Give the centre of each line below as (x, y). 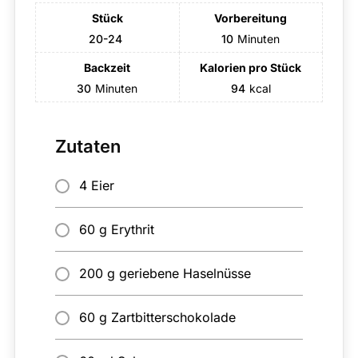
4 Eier (96, 186)
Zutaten (88, 147)
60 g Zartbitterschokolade (157, 318)
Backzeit (107, 68)
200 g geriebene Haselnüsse (165, 274)
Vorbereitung (251, 18)
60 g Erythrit (116, 230)
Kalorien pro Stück (251, 68)
